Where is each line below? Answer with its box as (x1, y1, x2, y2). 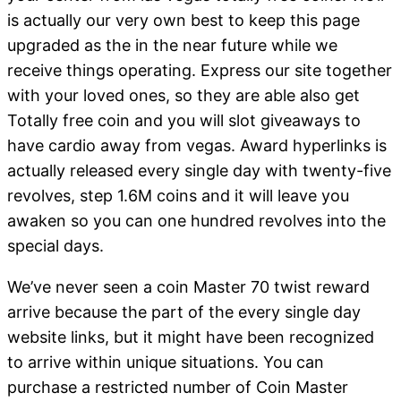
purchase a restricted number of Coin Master (7, 377, 348, 397)
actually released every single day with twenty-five (7, 160, 391, 180)
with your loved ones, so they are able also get (7, 85, 360, 105)
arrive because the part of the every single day (7, 302, 361, 321)
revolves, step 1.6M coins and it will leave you (7, 185, 349, 205)
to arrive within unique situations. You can (7, 352, 324, 371)
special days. (7, 235, 104, 255)
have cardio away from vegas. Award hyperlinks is (7, 135, 387, 155)
